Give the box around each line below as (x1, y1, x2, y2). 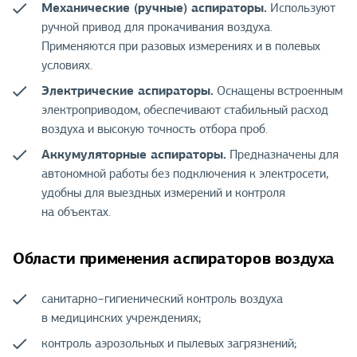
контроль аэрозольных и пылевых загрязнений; (41, 335, 296, 352)
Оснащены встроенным (214, 83, 343, 100)
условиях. (41, 57, 92, 74)
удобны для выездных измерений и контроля (41, 185, 285, 202)
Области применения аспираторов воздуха (13, 248, 335, 269)
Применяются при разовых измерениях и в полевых (41, 38, 320, 55)
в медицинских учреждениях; (41, 310, 201, 327)
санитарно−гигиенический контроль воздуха (41, 291, 283, 308)
